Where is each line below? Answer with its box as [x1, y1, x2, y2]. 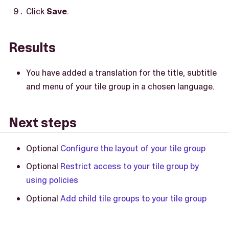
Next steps [9, 114, 77, 131]
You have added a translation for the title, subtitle [26, 67, 217, 79]
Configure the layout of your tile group [60, 142, 205, 154]
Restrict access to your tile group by [60, 161, 199, 172]
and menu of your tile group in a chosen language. [26, 81, 215, 93]
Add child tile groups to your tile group [60, 192, 207, 204]
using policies [26, 174, 78, 186]
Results [9, 39, 56, 56]
